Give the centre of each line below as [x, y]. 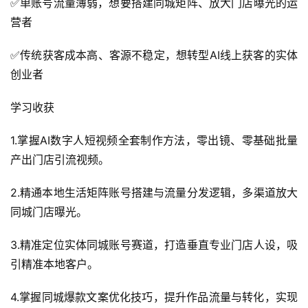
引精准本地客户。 [54, 264]
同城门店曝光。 [49, 211]
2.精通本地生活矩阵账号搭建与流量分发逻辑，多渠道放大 [154, 192]
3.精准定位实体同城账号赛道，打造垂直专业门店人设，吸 [154, 244]
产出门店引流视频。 [60, 159]
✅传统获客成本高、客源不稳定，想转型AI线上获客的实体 [154, 55]
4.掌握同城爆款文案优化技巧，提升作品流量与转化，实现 [154, 297]
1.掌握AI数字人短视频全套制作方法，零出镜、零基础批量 [154, 140]
